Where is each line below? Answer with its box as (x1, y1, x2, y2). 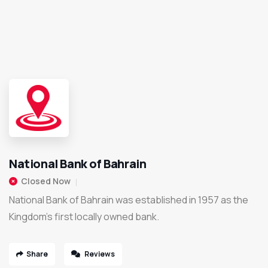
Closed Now (21, 175, 71, 187)
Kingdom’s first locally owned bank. (9, 210, 159, 224)
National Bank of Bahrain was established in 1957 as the (9, 193, 248, 207)
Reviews (83, 249, 115, 260)
